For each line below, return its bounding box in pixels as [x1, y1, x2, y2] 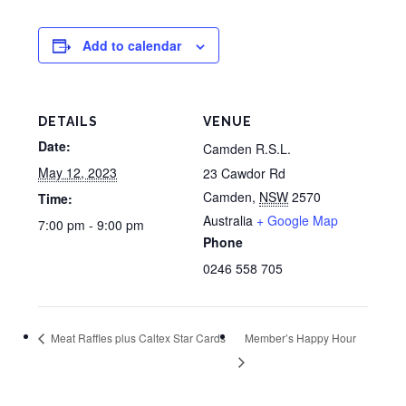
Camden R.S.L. [203, 140, 291, 158]
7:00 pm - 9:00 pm [38, 216, 145, 234]
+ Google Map [256, 211, 338, 229]
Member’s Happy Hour [244, 329, 356, 345]
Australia [203, 211, 253, 229]
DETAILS [38, 114, 99, 129]
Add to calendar [82, 36, 182, 54]
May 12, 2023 [38, 163, 118, 181]
